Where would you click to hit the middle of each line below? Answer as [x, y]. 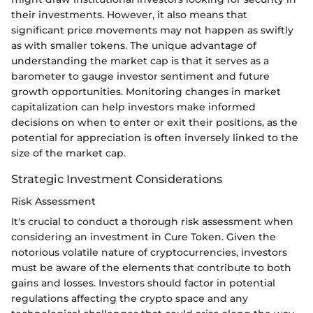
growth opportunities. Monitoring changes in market [146, 91]
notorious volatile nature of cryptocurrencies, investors [149, 252]
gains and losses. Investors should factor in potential [143, 283]
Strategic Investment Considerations [117, 179]
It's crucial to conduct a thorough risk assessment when [152, 221]
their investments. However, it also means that [129, 14]
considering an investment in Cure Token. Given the [144, 237]
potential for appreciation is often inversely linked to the [155, 137]
